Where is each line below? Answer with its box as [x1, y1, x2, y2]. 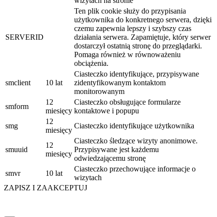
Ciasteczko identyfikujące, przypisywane [74, 69, 199, 78]
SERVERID [5, 32, 44, 41]
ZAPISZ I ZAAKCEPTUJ [4, 183, 87, 192]
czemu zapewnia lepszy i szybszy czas [74, 24, 191, 32]
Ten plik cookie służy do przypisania [74, 6, 186, 15]
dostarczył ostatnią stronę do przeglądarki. [74, 41, 202, 50]
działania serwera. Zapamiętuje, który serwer [74, 32, 211, 41]
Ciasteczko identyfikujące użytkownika [74, 121, 194, 130]
